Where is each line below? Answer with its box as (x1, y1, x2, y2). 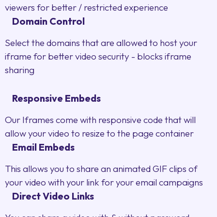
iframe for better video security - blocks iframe (5, 50, 191, 62)
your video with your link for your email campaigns (5, 176, 203, 188)
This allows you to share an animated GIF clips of (5, 163, 198, 175)
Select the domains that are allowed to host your (5, 37, 197, 49)
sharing (5, 64, 34, 76)
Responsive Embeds (12, 92, 101, 105)
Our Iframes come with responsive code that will (5, 114, 196, 126)
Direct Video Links (12, 190, 94, 202)
